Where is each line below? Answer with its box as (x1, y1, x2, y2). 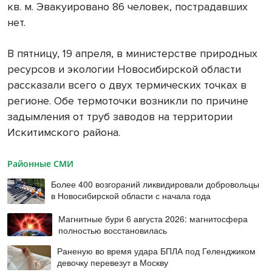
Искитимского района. (7, 126, 120, 140)
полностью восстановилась (58, 224, 168, 237)
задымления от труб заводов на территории (7, 110, 233, 124)
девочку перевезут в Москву (57, 256, 169, 269)
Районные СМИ (7, 158, 73, 170)
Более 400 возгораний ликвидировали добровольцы (51, 178, 260, 191)
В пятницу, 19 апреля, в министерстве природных (7, 47, 257, 61)
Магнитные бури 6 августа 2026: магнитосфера (58, 212, 248, 225)
